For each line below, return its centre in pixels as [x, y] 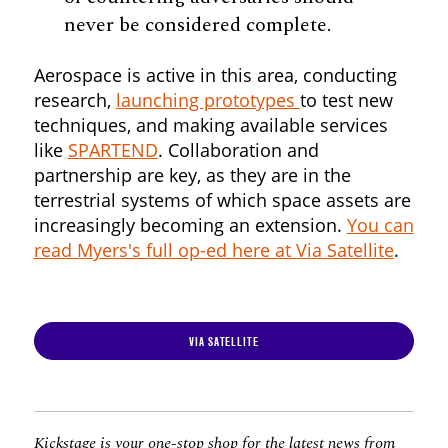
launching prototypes [207, 100]
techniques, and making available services [210, 125]
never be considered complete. [198, 25]
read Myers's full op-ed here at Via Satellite [213, 250]
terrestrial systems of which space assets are [222, 200]
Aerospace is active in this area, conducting [215, 75]
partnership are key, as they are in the [192, 175]
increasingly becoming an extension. [190, 225]
